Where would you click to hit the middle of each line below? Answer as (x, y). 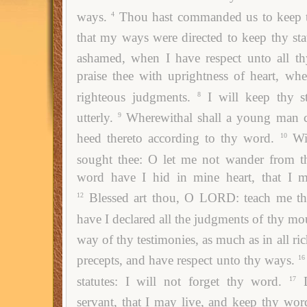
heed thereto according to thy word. (176, 138)
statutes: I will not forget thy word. (180, 281)
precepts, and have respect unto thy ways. (186, 260)
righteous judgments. (134, 97)
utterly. (95, 118)
